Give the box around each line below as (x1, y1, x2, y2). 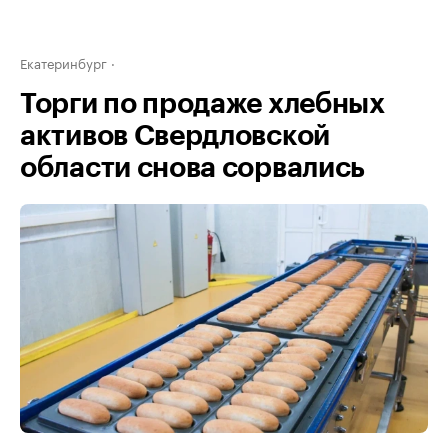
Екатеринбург (20, 52, 107, 72)
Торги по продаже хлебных (20, 90, 385, 118)
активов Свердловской (20, 122, 330, 150)
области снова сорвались (20, 154, 366, 182)
